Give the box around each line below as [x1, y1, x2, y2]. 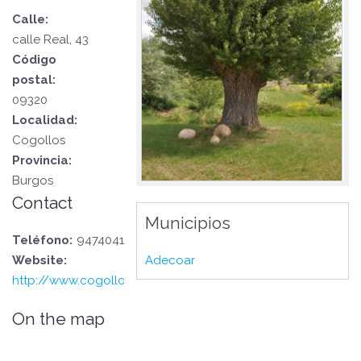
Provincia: [12, 153, 72, 168]
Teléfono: [12, 233, 73, 247]
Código [12, 52, 56, 67]
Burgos [12, 173, 53, 188]
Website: [12, 253, 67, 268]
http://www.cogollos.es [12, 273, 147, 288]
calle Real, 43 [12, 32, 89, 47]
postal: [12, 73, 56, 87]
